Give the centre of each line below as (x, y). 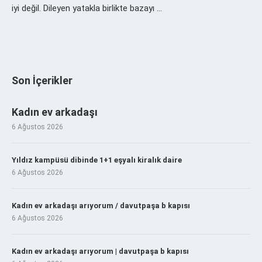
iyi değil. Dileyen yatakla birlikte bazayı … (87, 8)
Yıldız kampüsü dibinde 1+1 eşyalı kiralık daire (97, 160)
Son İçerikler (42, 81)
